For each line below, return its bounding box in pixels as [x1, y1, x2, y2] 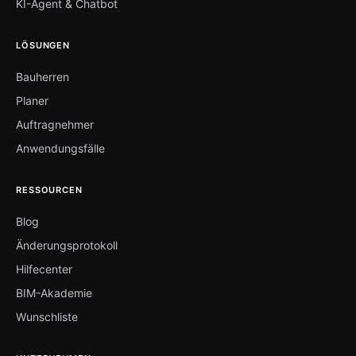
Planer [16, 93, 48, 107]
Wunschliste [16, 309, 78, 323]
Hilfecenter [16, 261, 72, 276]
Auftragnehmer [16, 117, 94, 131]
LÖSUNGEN [16, 39, 71, 51]
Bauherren [16, 69, 69, 83]
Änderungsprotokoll [16, 238, 118, 252]
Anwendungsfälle [16, 141, 105, 155]
